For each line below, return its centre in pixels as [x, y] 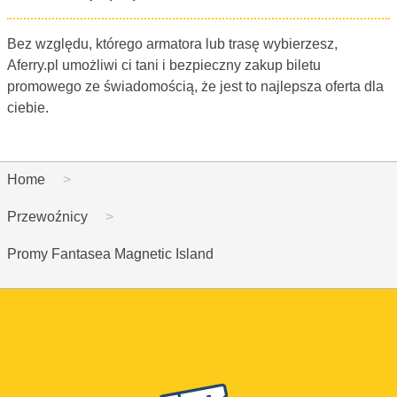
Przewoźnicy [47, 216]
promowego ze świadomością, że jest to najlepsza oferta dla [195, 86]
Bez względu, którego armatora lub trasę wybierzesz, [172, 43]
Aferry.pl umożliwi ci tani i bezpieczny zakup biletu [164, 65]
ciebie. [28, 107]
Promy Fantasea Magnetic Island [110, 253]
